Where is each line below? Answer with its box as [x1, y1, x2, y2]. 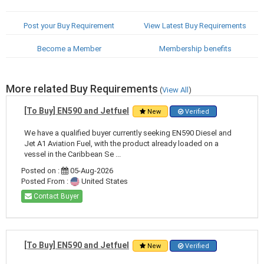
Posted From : [21, 176, 70, 186]
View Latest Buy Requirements [144, 21, 246, 30]
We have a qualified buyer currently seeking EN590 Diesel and [24, 128, 232, 137]
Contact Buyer [32, 192, 79, 200]
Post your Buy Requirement [24, 21, 114, 30]
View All [162, 85, 189, 94]
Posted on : [21, 166, 61, 175]
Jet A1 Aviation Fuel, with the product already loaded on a [24, 138, 219, 148]
